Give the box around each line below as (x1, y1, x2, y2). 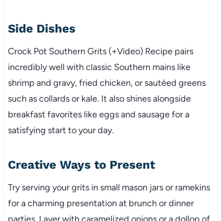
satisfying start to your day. (7, 124, 114, 136)
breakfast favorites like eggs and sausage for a (7, 109, 189, 120)
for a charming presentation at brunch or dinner (7, 197, 194, 209)
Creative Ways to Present (7, 157, 155, 172)
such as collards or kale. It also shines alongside (7, 93, 191, 104)
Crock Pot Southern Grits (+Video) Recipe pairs (7, 45, 193, 57)
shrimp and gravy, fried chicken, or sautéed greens (7, 77, 206, 88)
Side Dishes (7, 21, 75, 36)
